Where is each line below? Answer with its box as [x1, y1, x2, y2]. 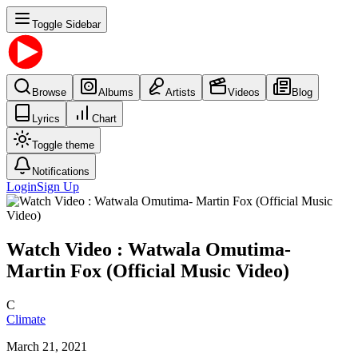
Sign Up [37, 180, 79, 193]
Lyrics [32, 113, 60, 125]
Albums [98, 86, 133, 98]
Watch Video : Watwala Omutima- [6, 238, 291, 260]
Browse [32, 86, 66, 98]
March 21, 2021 [6, 339, 87, 353]
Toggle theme [32, 139, 94, 151]
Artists [165, 86, 196, 98]
